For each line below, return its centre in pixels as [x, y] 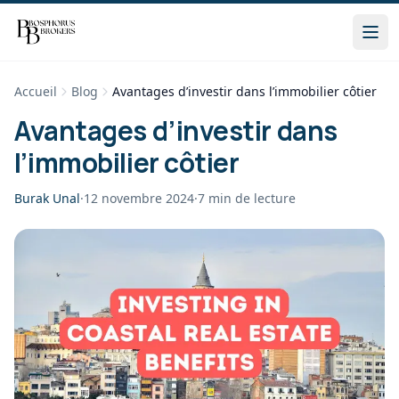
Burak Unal [47, 198]
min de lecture [252, 198]
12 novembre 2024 [139, 198]
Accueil [36, 91]
